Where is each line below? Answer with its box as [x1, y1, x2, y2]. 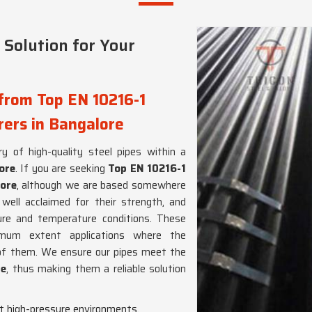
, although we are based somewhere [16, 177, 186, 194]
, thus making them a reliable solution [6, 260, 187, 277]
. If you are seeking [15, 160, 109, 177]
